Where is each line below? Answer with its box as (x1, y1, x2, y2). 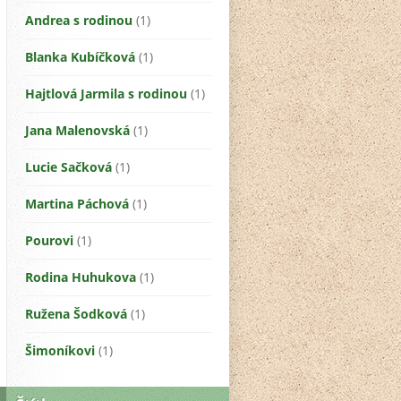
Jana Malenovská (25, 122, 130, 140)
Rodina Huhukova (25, 269, 136, 286)
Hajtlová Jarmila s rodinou (25, 85, 187, 103)
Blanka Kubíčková (25, 48, 135, 66)
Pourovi (25, 232, 73, 250)
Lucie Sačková (25, 158, 112, 176)
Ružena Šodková (25, 305, 127, 323)
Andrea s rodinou (25, 12, 132, 30)
